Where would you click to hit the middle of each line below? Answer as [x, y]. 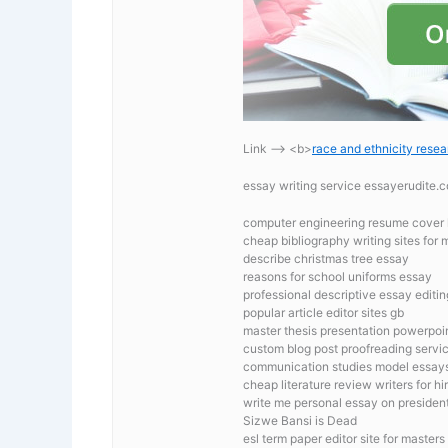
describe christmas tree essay [326, 259]
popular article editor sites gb [323, 313]
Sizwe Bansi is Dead [300, 421]
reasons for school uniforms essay [337, 277]
